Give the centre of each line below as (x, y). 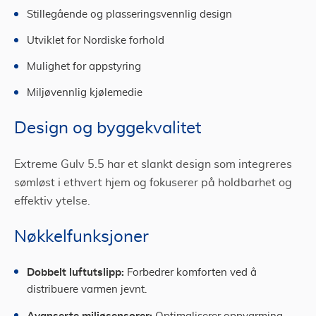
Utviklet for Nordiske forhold (96, 41)
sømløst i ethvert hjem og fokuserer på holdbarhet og (153, 183)
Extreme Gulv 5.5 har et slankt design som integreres (153, 164)
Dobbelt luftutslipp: (75, 272)
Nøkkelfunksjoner (81, 237)
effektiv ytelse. (52, 201)
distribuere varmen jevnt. (87, 290)
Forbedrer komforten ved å (190, 273)
